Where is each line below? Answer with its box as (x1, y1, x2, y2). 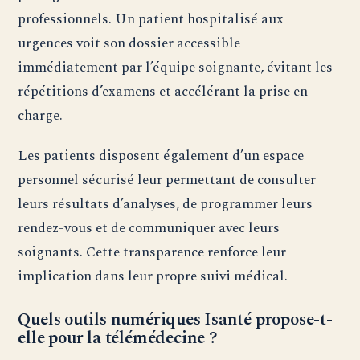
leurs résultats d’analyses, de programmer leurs (18, 193, 313, 215)
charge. (18, 104, 63, 127)
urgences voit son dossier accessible (18, 32, 241, 55)
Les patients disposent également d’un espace (18, 145, 305, 167)
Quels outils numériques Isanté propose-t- (18, 307, 333, 333)
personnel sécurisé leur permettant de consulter (18, 169, 317, 191)
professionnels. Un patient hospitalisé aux (18, 8, 284, 31)
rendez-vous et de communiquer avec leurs (18, 217, 280, 239)
